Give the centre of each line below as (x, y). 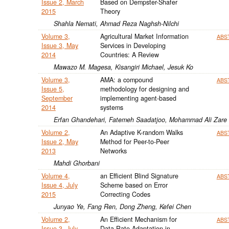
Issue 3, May (60, 45)
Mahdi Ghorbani (76, 163)
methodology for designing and (144, 89)
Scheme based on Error (134, 185)
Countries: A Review (129, 54)
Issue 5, (53, 89)
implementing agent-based (138, 98)
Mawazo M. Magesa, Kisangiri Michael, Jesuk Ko (123, 67)
